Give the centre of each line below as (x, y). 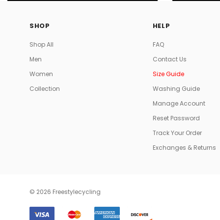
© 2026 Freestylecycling (65, 192)
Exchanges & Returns (184, 147)
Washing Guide (176, 88)
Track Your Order (177, 133)
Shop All (41, 44)
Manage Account (179, 103)
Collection (45, 88)
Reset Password (176, 118)
